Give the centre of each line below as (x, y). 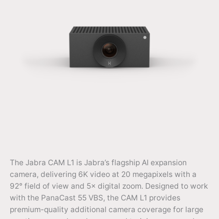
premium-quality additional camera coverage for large (107, 210)
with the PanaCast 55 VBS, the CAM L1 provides (95, 198)
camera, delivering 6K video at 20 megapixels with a (103, 175)
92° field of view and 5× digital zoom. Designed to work (109, 186)
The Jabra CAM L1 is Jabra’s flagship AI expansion (98, 163)
